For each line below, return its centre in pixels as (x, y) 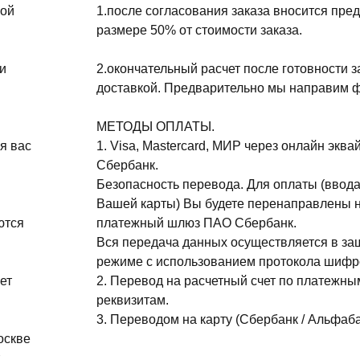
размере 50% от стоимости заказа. (199, 31)
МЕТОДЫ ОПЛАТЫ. (155, 127)
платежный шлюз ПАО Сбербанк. (196, 223)
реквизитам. (133, 301)
